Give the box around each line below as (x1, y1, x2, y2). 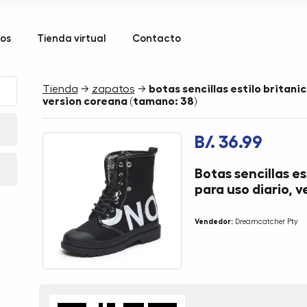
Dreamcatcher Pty (232, 218, 298, 225)
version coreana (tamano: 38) (42, 96, 197, 107)
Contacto (132, 33, 182, 45)
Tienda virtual (37, 33, 107, 45)
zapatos (91, 84, 135, 95)
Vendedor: (194, 218, 233, 225)
